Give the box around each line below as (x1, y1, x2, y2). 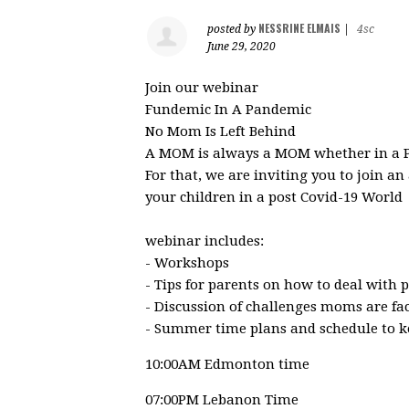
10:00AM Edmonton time (145, 355, 309, 372)
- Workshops (145, 254, 229, 271)
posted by (207, 22, 258, 36)
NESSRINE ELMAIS (258, 19, 341, 36)
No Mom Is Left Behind (145, 122, 296, 140)
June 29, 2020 (207, 39, 276, 53)
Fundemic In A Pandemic (145, 100, 311, 118)
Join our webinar (145, 79, 258, 96)
